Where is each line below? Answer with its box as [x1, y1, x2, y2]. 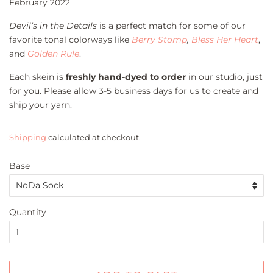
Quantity [9, 206, 46, 218]
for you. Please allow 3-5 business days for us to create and [9, 85, 258, 96]
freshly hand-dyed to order [66, 71, 186, 82]
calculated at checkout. [46, 132, 141, 142]
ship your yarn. [9, 99, 72, 110]
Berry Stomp [132, 34, 187, 45]
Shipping [9, 132, 46, 142]
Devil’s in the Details [9, 19, 99, 31]
